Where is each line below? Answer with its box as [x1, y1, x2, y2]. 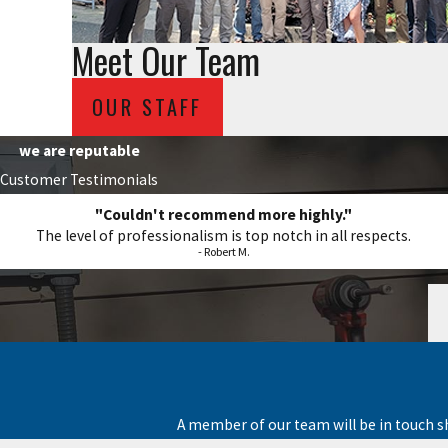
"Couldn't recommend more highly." [95, 205, 353, 225]
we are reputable [18, 140, 140, 160]
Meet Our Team [72, 34, 260, 87]
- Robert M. [197, 244, 250, 260]
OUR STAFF [92, 91, 203, 122]
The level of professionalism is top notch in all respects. [36, 226, 412, 246]
